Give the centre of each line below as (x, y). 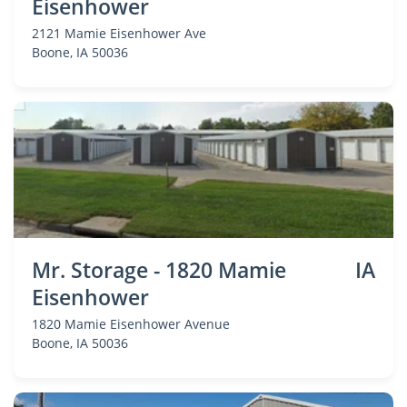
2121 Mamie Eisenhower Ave (119, 33)
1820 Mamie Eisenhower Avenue (131, 324)
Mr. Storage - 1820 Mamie (159, 270)
